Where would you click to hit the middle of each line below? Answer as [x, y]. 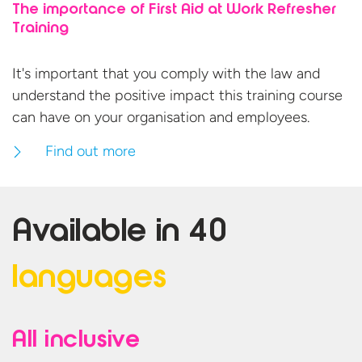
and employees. [259, 118]
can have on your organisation [111, 118]
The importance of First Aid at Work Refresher [174, 11]
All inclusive [76, 342]
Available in [101, 234]
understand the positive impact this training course [177, 96]
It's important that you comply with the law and [166, 74]
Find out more [91, 152]
